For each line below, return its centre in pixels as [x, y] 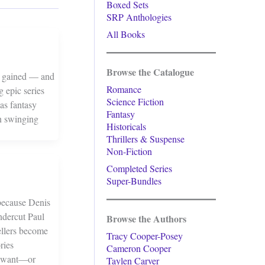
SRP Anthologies [139, 17]
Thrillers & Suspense [146, 139]
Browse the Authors [146, 219]
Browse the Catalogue [150, 72]
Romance [124, 89]
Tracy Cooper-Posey [145, 236]
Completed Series [139, 168]
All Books [126, 34]
